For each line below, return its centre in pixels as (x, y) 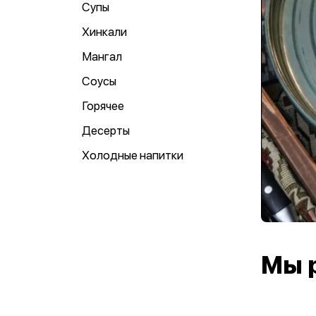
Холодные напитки (133, 155)
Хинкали (104, 32)
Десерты (106, 130)
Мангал (102, 56)
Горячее (103, 106)
